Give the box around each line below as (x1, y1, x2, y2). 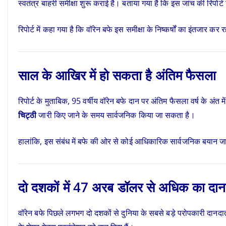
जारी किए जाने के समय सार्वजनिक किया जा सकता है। (36, 109, 195, 121)
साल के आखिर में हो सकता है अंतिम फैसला (18, 66, 216, 84)
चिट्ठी (18, 109, 37, 121)
